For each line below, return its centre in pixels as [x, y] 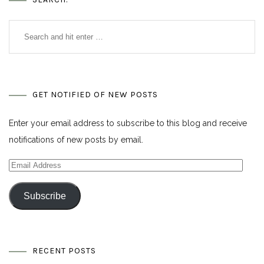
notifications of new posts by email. [76, 140]
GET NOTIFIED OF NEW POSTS [95, 95]
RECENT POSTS [64, 251]
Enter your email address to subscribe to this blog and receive [128, 123]
